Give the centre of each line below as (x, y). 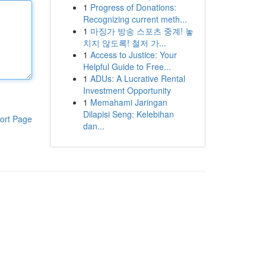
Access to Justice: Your (133, 55)
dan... (94, 126)
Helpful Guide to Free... (127, 66)
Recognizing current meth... (135, 19)
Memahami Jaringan (129, 102)
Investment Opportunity (127, 90)
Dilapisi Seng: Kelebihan (128, 114)
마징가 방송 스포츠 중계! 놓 (142, 31)
